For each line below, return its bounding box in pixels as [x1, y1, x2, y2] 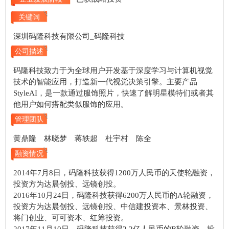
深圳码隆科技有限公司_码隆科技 [13, 32, 125, 41]
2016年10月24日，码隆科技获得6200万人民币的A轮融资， [13, 191, 214, 200]
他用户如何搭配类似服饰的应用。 [13, 100, 128, 109]
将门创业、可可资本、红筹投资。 [13, 214, 128, 222]
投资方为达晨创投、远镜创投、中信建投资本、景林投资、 [13, 202, 213, 211]
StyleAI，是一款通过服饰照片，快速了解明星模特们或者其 [13, 89, 214, 98]
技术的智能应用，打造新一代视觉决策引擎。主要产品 [13, 78, 197, 86]
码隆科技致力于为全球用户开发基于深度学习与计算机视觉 [13, 66, 213, 75]
